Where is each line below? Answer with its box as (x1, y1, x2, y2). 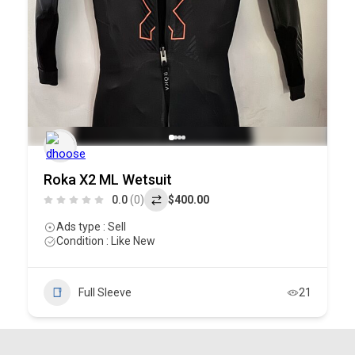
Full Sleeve (78, 286, 132, 299)
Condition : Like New (56, 235, 155, 247)
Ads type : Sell (56, 220, 126, 233)
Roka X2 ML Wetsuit (44, 171, 172, 188)
